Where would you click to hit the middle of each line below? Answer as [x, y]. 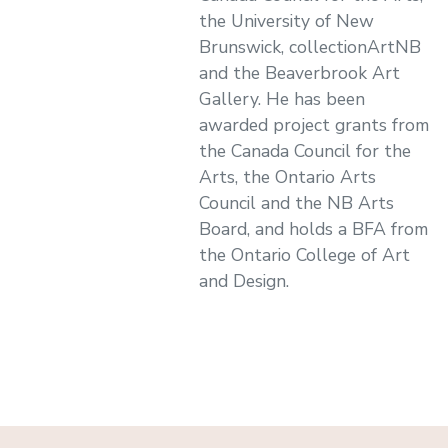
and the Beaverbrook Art [299, 73]
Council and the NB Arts [296, 203]
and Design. [244, 281]
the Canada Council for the [305, 151]
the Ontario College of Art [304, 255]
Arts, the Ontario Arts [287, 177]
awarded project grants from [314, 125]
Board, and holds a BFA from [313, 229]
